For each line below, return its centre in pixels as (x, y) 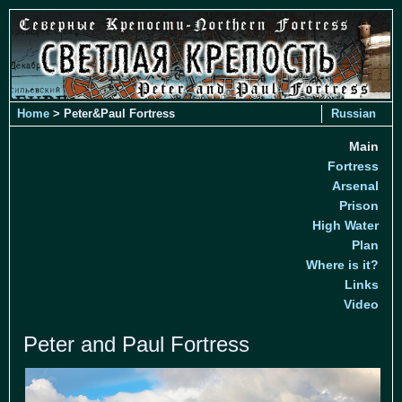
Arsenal (355, 185)
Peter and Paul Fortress (136, 344)
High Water (345, 225)
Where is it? (342, 264)
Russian (354, 113)
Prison (359, 205)
